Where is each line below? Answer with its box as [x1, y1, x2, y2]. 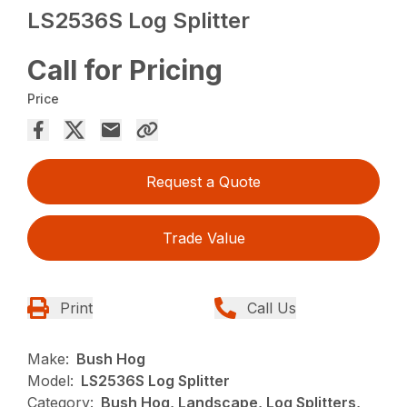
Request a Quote [146, 173, 261, 192]
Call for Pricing [27, 54, 223, 87]
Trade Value [162, 229, 245, 248]
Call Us [247, 299, 296, 318]
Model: [27, 372, 74, 391]
